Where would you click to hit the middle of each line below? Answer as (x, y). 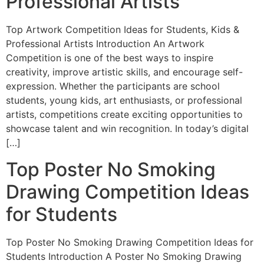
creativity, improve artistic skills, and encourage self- (124, 72)
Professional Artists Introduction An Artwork (105, 44)
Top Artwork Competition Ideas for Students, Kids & (123, 30)
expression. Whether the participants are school (113, 86)
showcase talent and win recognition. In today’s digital (127, 129)
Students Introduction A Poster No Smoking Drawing (124, 256)
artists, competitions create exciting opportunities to (124, 115)
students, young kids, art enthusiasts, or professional (124, 100)
